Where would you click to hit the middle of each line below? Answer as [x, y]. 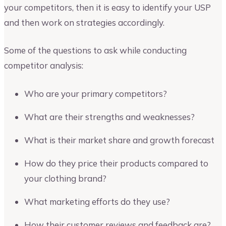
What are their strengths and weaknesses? [109, 117]
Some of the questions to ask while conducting [95, 50]
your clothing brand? [65, 178]
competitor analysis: [44, 66]
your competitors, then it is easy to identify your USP [107, 7]
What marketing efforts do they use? [97, 201]
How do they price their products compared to [116, 163]
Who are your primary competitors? [96, 93]
